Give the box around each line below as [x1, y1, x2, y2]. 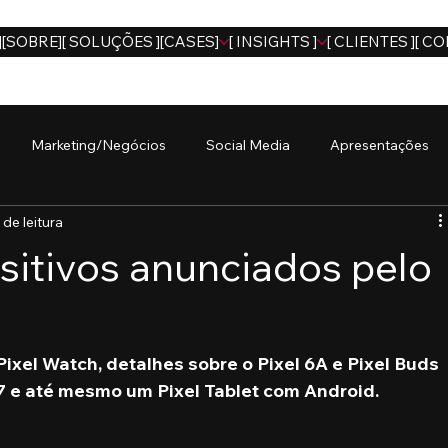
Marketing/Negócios [31, 135, 167, 154]
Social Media [206, 135, 291, 154]
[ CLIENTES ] [326, 32, 415, 52]
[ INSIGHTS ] [228, 32, 317, 52]
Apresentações [330, 135, 430, 154]
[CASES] [159, 32, 219, 52]
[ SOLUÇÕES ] [61, 32, 160, 52]
